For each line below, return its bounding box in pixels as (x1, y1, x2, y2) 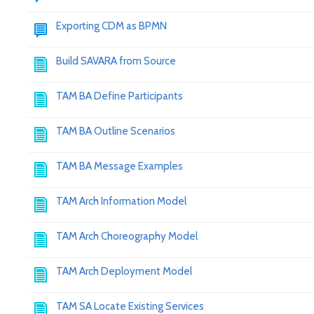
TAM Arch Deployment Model (56, 265, 192, 278)
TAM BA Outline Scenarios (56, 125, 175, 137)
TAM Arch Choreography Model (56, 230, 198, 243)
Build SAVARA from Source (56, 55, 176, 67)
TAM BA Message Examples (56, 160, 183, 172)
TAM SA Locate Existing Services (56, 300, 204, 313)
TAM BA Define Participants (56, 90, 183, 102)
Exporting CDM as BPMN (56, 20, 167, 32)
